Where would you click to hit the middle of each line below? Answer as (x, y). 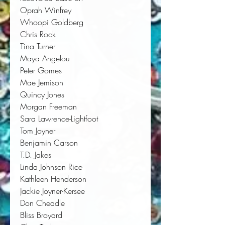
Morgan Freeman (48, 107)
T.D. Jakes (36, 155)
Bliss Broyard (41, 215)
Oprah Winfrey (46, 10)
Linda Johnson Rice (51, 167)
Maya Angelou (45, 59)
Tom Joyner (38, 131)
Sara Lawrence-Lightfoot (59, 119)
